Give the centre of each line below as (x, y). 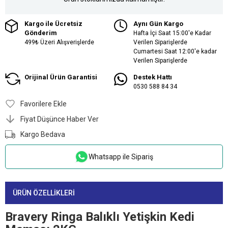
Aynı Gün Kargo (158, 23)
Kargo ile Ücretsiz (53, 23)
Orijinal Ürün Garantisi (61, 77)
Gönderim (41, 33)
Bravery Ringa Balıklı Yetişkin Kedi (100, 217)
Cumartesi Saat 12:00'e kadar (175, 51)
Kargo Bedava (43, 134)
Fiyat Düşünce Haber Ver (60, 119)
